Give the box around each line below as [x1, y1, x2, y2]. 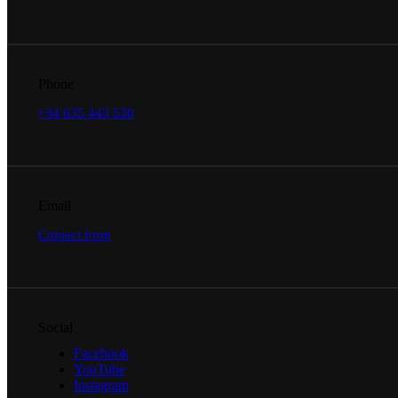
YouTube [74, 361, 125, 377]
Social [38, 319, 73, 335]
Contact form [38, 227, 111, 242]
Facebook [74, 345, 129, 361]
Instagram [74, 377, 129, 393]
